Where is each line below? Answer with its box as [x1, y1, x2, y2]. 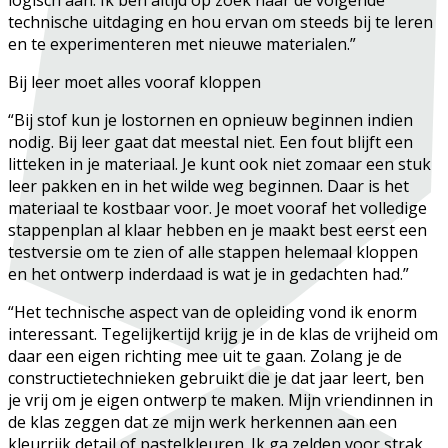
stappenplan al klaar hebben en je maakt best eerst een [8, 218, 427, 241]
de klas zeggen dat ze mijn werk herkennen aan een [8, 410, 397, 433]
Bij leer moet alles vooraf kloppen [8, 70, 265, 93]
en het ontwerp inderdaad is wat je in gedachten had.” [8, 262, 413, 285]
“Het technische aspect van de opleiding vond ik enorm [8, 300, 417, 323]
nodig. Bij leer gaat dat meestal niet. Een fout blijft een [8, 130, 413, 153]
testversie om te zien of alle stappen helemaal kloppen [8, 240, 418, 263]
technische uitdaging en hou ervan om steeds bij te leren [8, 10, 433, 33]
